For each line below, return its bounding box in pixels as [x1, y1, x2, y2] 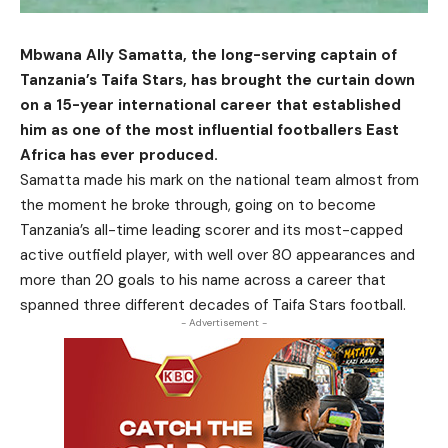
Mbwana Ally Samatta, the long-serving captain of [20, 45, 397, 66]
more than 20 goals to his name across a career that [20, 270, 386, 291]
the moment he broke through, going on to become [20, 195, 376, 216]
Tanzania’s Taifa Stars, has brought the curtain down [20, 70, 415, 91]
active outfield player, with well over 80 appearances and [20, 245, 415, 266]
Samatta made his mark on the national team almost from [20, 170, 419, 191]
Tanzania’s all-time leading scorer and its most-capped [20, 220, 403, 241]
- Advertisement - [181, 316, 267, 330]
